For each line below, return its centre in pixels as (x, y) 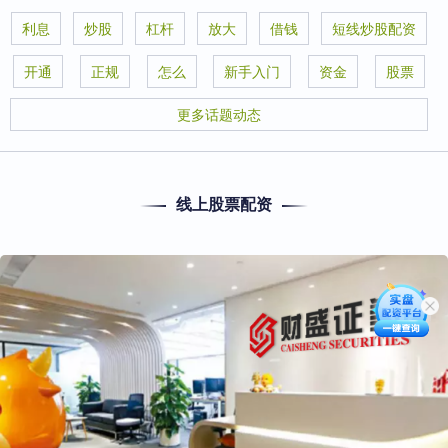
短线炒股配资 (374, 28)
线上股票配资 (224, 203)
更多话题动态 (219, 114)
